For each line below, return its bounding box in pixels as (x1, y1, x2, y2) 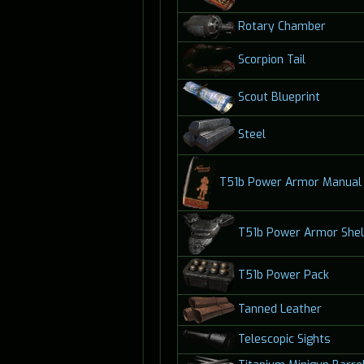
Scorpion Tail (237, 52, 305, 68)
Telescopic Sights (237, 331, 331, 347)
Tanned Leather (237, 301, 322, 318)
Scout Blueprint (237, 89, 320, 105)
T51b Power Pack (237, 266, 329, 283)
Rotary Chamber (237, 19, 326, 35)
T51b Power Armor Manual (219, 174, 362, 190)
